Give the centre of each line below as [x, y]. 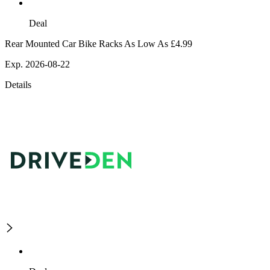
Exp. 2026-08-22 [37, 64]
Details [18, 85]
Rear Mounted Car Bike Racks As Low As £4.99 [99, 44]
